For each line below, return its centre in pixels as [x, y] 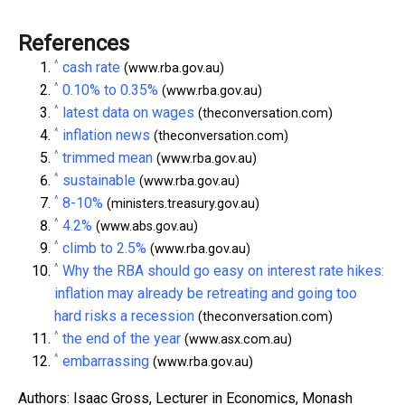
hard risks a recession [124, 316]
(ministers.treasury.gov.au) [181, 203]
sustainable [99, 180]
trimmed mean [108, 157]
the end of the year [122, 338]
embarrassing [106, 361]
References [74, 43]
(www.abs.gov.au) [145, 226]
